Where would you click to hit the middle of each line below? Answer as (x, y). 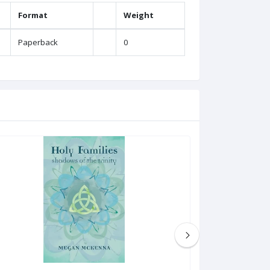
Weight (139, 15)
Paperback (38, 42)
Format (33, 15)
